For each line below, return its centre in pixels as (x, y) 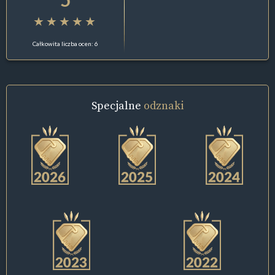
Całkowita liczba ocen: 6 (66, 43)
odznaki (164, 105)
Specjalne (117, 105)
